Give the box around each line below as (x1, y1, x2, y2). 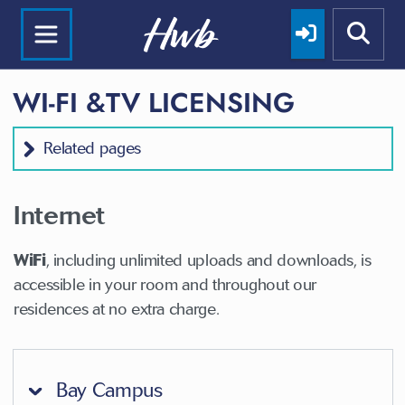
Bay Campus (51, 377, 163, 402)
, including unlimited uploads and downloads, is (45, 250, 372, 270)
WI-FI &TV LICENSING (12, 82, 295, 122)
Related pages (42, 137, 141, 158)
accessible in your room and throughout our (14, 274, 316, 295)
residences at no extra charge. (14, 298, 220, 319)
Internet (14, 199, 106, 231)
